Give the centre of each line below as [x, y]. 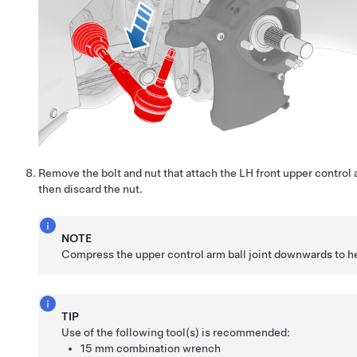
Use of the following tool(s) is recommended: [176, 333]
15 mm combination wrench [151, 349]
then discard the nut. [90, 189]
